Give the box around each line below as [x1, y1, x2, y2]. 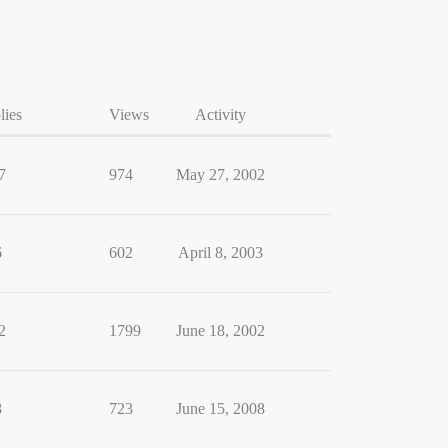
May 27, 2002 [175, 166, 265, 183]
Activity [194, 106, 246, 123]
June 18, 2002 [175, 322, 265, 339]
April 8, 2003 [177, 244, 263, 261]
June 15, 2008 [175, 400, 265, 417]
